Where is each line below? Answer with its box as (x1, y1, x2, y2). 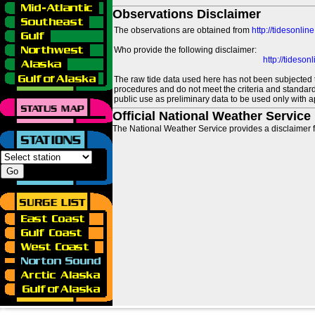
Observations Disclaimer (112, 7, 261, 21)
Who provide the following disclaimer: (114, 45, 257, 55)
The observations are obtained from (114, 25, 252, 35)
